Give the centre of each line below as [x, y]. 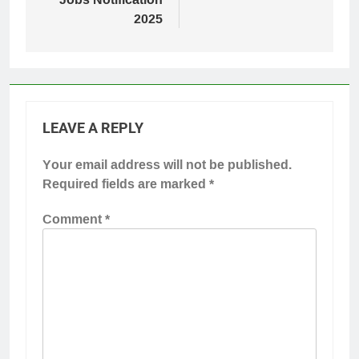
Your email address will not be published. [167, 165]
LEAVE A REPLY [93, 129]
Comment [74, 219]
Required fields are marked [126, 184]
